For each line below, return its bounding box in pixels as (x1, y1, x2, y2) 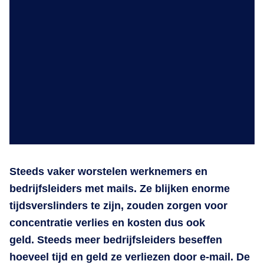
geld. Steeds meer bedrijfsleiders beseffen (9, 234, 222, 246)
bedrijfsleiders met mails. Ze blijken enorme (9, 183, 230, 194)
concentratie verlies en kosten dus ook (9, 217, 205, 229)
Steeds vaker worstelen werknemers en (9, 166, 207, 177)
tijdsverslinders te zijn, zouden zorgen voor (9, 200, 227, 212)
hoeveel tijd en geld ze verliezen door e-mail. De (9, 251, 250, 263)
